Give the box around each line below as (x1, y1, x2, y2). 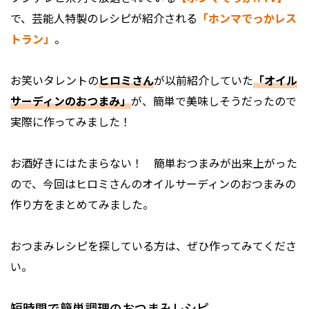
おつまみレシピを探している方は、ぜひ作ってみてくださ (10, 237, 297, 255)
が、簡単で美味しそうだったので (131, 92, 297, 110)
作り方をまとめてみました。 (10, 196, 154, 213)
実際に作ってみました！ (10, 113, 131, 130)
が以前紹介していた (154, 72, 253, 89)
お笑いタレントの (10, 72, 99, 89)
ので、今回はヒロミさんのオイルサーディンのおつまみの (10, 175, 296, 192)
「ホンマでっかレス (197, 10, 297, 27)
